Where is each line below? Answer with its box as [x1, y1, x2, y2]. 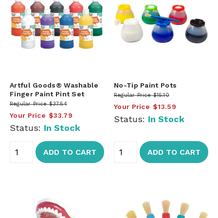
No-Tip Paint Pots [114, 81, 177, 89]
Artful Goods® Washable [10, 81, 99, 89]
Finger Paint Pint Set [10, 90, 85, 98]
